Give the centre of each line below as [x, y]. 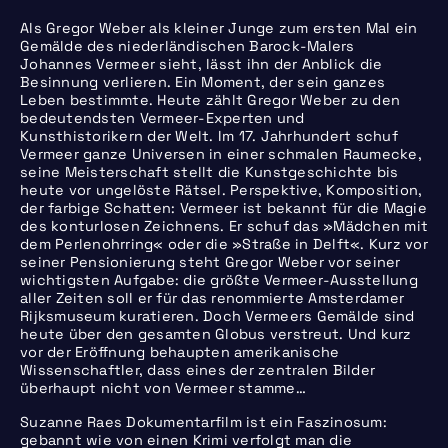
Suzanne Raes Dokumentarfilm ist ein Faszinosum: [203, 421]
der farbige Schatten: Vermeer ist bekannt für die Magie [223, 207]
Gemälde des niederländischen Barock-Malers [187, 45]
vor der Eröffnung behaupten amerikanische [180, 351]
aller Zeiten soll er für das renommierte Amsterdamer [212, 297]
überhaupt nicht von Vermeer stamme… [163, 387]
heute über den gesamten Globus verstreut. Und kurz [216, 333]
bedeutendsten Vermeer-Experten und [162, 117]
